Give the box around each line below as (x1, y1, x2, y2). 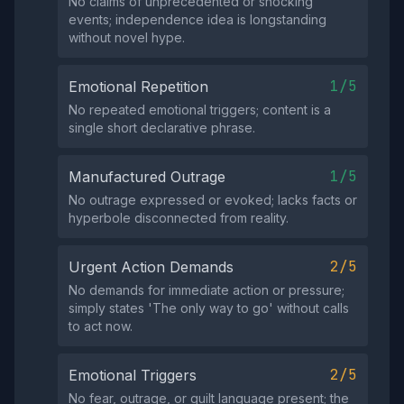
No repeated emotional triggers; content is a (69, 102, 331, 117)
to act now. (69, 318, 133, 334)
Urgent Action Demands (69, 258, 234, 276)
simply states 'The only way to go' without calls (69, 300, 349, 316)
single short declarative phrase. (69, 120, 255, 135)
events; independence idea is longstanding (69, 12, 326, 27)
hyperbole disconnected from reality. (69, 210, 289, 225)
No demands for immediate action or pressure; (69, 282, 344, 298)
